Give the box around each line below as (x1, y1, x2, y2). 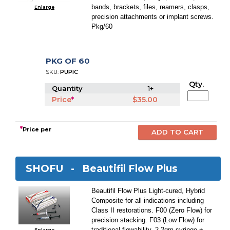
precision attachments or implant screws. (91, 13, 214, 21)
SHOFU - (26, 163, 83, 175)
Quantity (52, 84, 85, 92)
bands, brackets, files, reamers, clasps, (91, 3, 210, 11)
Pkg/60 (91, 23, 113, 30)
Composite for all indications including (91, 197, 204, 204)
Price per (23, 126, 53, 133)
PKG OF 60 (46, 56, 90, 66)
